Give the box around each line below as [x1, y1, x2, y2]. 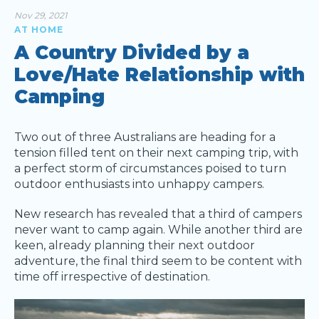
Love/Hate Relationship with [14, 63, 305, 86]
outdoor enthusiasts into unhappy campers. [14, 177, 264, 191]
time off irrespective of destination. [14, 270, 210, 283]
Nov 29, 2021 [14, 10, 67, 21]
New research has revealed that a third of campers [14, 207, 302, 221]
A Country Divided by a [14, 41, 249, 64]
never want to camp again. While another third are [14, 223, 303, 236]
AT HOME [14, 24, 63, 35]
